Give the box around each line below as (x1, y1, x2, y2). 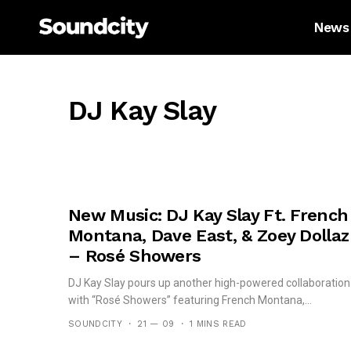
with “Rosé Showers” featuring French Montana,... (68, 294, 312, 306)
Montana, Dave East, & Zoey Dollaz (68, 226, 349, 245)
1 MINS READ (189, 319, 247, 329)
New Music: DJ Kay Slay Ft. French (68, 205, 349, 225)
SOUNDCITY (68, 319, 122, 329)
